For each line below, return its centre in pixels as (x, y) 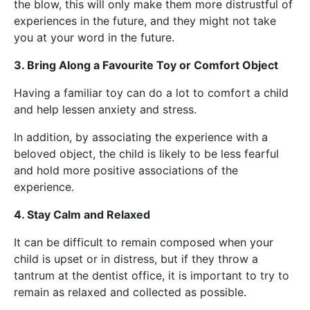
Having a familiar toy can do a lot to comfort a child (151, 92)
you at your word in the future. (94, 37)
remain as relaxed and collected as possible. (130, 292)
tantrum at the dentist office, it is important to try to (152, 275)
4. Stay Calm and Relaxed (82, 214)
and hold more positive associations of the (126, 170)
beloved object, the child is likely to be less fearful (146, 153)
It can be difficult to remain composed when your (144, 242)
